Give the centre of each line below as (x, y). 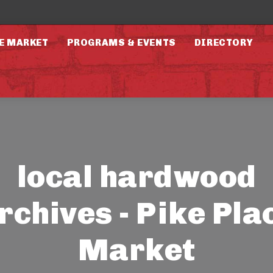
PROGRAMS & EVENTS (121, 43)
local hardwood (136, 177)
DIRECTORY (223, 43)
